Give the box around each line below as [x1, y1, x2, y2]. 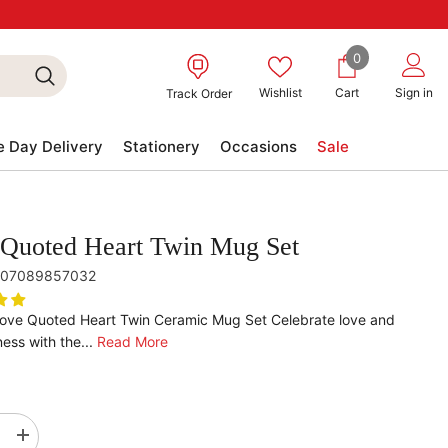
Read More [96, 332, 168, 350]
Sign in [395, 85, 434, 101]
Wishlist [258, 85, 302, 101]
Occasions [220, 136, 297, 156]
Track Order [165, 86, 232, 102]
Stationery [123, 136, 200, 156]
